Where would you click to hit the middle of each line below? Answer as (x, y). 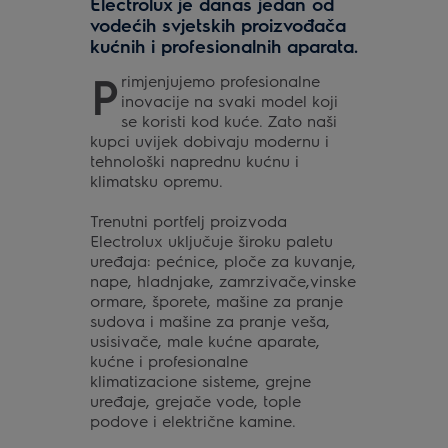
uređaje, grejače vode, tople (195, 400)
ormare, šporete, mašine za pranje (216, 300)
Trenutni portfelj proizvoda (188, 220)
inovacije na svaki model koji (230, 100)
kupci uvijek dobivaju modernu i (209, 140)
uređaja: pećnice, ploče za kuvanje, (222, 260)
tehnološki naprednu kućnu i (194, 160)
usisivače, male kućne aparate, (204, 340)
